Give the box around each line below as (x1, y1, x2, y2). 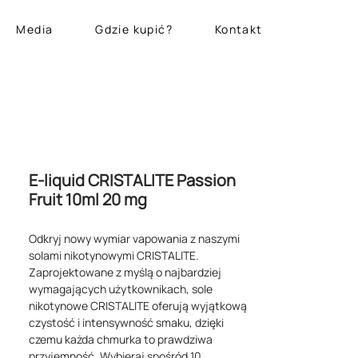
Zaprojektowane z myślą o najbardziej (29, 265, 221, 280)
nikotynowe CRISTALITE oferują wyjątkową (29, 298, 247, 313)
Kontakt (214, 22, 263, 37)
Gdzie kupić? (95, 22, 173, 37)
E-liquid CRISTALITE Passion (29, 169, 236, 191)
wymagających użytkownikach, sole (29, 281, 213, 296)
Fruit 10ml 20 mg (29, 189, 147, 210)
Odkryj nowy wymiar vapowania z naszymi (29, 231, 240, 246)
